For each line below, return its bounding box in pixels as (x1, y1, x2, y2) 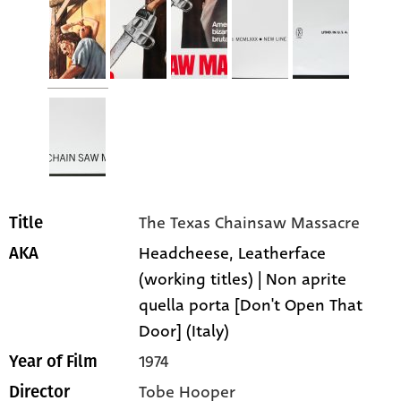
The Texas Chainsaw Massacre (139, 211, 361, 235)
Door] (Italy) (139, 320, 230, 344)
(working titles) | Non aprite (139, 268, 347, 292)
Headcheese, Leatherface (139, 242, 327, 266)
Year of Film (9, 352, 98, 372)
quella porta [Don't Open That (139, 294, 363, 318)
